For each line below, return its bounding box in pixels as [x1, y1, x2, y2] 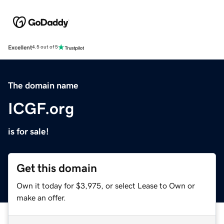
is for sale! [8, 126, 49, 136]
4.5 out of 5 [32, 44, 58, 50]
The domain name [8, 80, 78, 90]
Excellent [8, 44, 32, 50]
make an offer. [16, 193, 66, 201]
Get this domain [16, 162, 97, 174]
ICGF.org [8, 100, 74, 116]
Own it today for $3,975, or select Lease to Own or [16, 181, 195, 189]
